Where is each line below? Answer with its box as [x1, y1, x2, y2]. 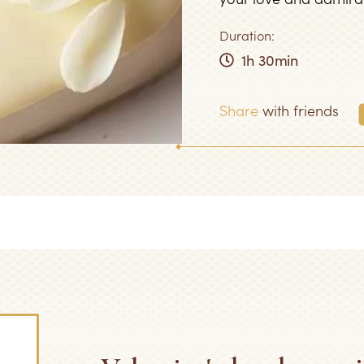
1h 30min [241, 50, 299, 70]
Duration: [219, 26, 275, 44]
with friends [258, 100, 339, 120]
